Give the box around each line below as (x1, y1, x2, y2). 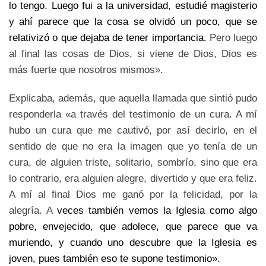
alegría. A (9, 204, 53, 217)
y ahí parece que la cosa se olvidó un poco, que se (9, 15, 257, 27)
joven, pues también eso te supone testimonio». (9, 252, 220, 265)
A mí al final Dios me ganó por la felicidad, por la (9, 188, 257, 201)
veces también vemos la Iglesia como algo (52, 204, 257, 217)
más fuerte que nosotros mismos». (9, 63, 163, 75)
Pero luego (209, 31, 257, 43)
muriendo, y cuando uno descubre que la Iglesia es (9, 236, 257, 249)
